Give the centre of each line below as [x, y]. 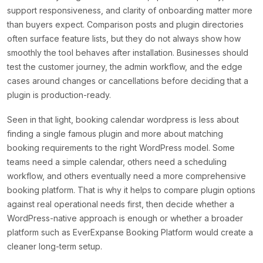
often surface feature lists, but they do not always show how [124, 39]
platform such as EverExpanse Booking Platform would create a [130, 232]
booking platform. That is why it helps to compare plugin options [131, 190]
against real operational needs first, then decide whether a [121, 204]
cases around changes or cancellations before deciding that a [128, 81]
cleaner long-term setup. [55, 247]
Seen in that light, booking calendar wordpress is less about [123, 120]
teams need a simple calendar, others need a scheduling [117, 162]
